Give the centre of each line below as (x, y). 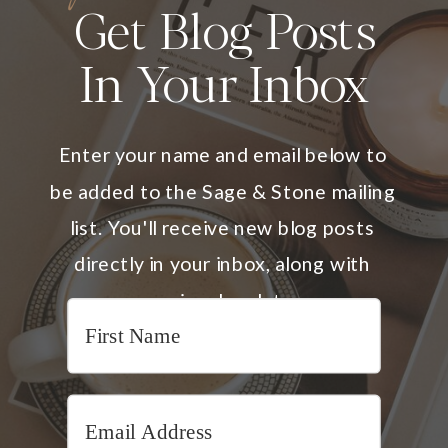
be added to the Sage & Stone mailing (222, 191)
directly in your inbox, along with (222, 263)
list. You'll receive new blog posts (222, 227)
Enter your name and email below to (222, 154)
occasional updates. (223, 300)
